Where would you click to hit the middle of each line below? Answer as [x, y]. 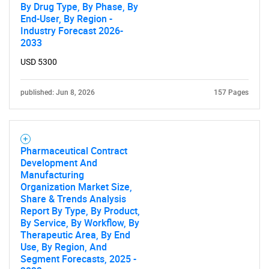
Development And [59, 163]
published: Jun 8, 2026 [58, 92]
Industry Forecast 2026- [72, 31]
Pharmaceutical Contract [74, 151]
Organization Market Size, [76, 187]
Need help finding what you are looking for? [134, 18]
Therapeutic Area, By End [75, 235]
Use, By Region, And [64, 247]
